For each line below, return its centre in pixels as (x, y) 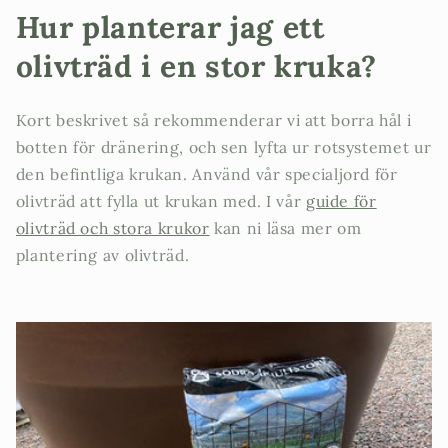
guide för (341, 201)
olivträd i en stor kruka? (196, 66)
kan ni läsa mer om (285, 228)
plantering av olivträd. (102, 255)
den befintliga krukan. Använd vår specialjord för (206, 174)
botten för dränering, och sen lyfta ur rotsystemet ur (223, 147)
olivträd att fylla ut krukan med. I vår (160, 201)
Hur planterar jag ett (170, 27)
